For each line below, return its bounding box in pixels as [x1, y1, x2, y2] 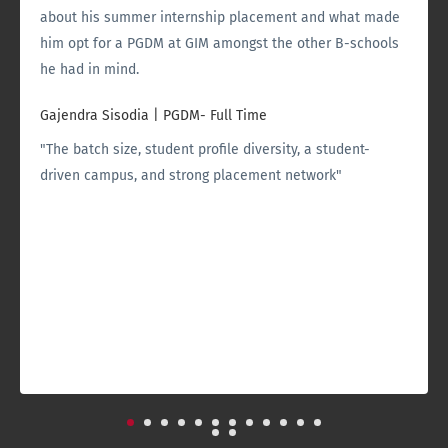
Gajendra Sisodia [40, 107, 149, 125]
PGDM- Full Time [163, 107, 267, 125]
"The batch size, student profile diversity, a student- [40, 141, 370, 159]
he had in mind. [40, 61, 139, 79]
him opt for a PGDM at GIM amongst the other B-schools [40, 35, 399, 53]
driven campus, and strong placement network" [40, 167, 342, 185]
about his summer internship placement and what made [40, 9, 400, 27]
